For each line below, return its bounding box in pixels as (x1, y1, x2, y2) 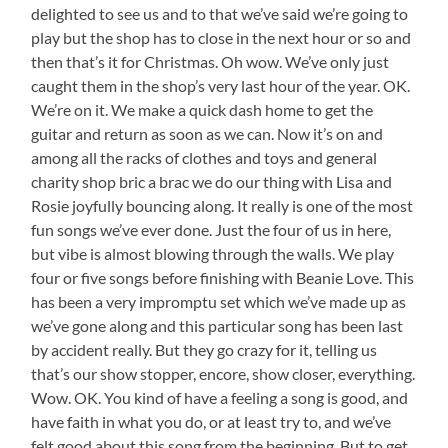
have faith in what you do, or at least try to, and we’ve (31, 411, 392, 431)
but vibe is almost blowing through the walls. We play (31, 243, 395, 263)
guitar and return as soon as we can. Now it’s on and (31, 123, 384, 143)
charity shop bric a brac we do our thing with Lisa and (31, 171, 393, 191)
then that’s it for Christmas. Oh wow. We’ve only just (31, 51, 390, 71)
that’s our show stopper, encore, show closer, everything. (31, 363, 416, 383)
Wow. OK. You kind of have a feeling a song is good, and (31, 387, 409, 407)
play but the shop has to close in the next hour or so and (31, 27, 412, 47)
